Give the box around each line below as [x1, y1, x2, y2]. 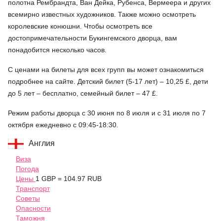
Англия [29, 139, 55, 148]
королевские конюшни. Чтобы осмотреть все [8, 22, 152, 31]
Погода [16, 165, 39, 173]
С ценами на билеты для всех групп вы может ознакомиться [8, 66, 204, 74]
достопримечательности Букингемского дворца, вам [8, 34, 177, 42]
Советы [16, 194, 40, 203]
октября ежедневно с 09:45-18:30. [8, 121, 118, 129]
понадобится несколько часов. [8, 46, 107, 54]
